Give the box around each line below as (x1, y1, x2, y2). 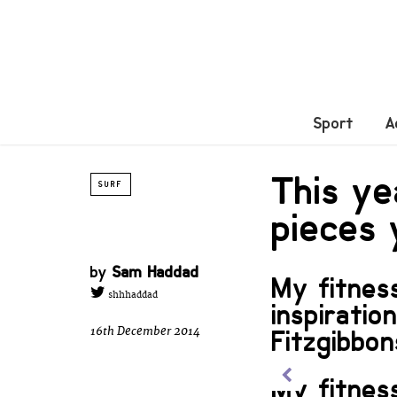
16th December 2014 (90, 323, 200, 339)
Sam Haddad (113, 261, 199, 282)
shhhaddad (105, 290, 158, 301)
